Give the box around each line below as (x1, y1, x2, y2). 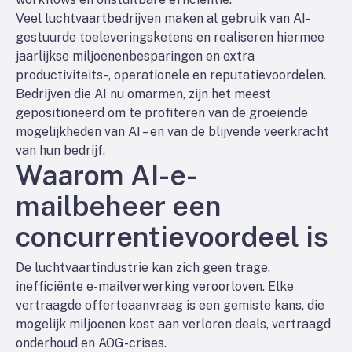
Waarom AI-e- (16, 159, 197, 192)
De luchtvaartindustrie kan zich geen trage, (16, 260, 270, 275)
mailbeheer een (16, 189, 222, 222)
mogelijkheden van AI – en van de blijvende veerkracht (16, 124, 329, 139)
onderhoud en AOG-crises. (16, 335, 167, 350)
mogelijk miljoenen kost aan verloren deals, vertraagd (16, 317, 331, 332)
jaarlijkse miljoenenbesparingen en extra (16, 49, 255, 64)
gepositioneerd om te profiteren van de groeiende (16, 105, 308, 120)
